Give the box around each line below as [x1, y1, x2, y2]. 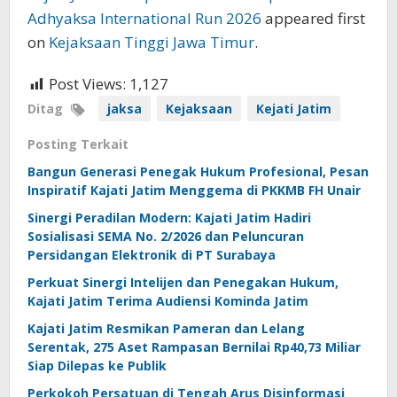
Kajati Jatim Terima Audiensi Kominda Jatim [27, 292, 308, 310]
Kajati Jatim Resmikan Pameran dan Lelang [27, 320, 305, 338]
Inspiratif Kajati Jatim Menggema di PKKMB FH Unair [27, 182, 361, 199]
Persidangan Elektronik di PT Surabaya [27, 246, 276, 264]
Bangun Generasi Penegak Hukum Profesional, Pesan [27, 163, 369, 181]
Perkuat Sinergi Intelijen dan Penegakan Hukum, [27, 274, 339, 292]
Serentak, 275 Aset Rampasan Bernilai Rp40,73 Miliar [27, 339, 361, 356]
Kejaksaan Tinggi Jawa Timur [49, 32, 254, 53]
